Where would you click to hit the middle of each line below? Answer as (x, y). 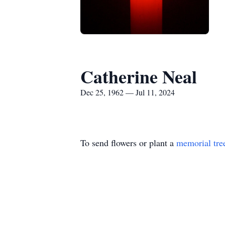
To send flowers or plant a (128, 143)
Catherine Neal (139, 76)
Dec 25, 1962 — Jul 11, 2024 (128, 92)
